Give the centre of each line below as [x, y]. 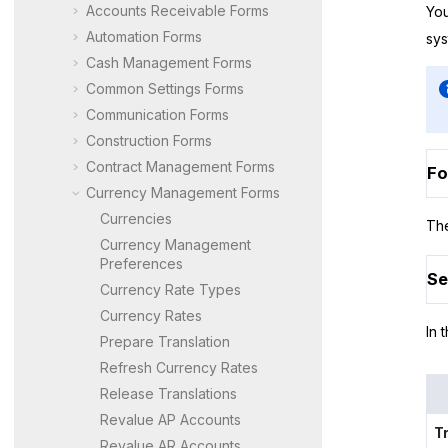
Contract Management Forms [180, 166]
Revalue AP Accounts [170, 419]
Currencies [136, 218]
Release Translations [168, 393]
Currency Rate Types [170, 289]
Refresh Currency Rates [179, 367]
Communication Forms [157, 114]
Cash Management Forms [169, 62]
